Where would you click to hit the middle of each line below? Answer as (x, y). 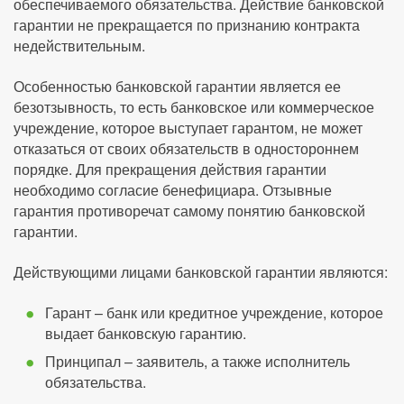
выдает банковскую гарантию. (146, 334)
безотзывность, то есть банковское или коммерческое (194, 107)
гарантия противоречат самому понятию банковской (189, 211)
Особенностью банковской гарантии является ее (177, 87)
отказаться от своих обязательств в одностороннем (186, 149)
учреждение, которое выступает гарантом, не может (188, 128)
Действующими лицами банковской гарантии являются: (201, 272)
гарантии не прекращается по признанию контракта (187, 25)
